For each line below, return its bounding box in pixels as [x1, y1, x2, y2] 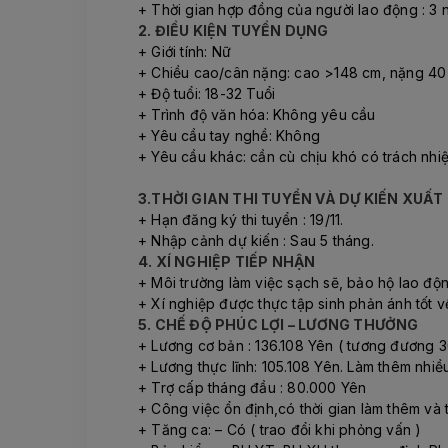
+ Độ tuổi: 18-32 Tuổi [138, 85, 276, 103]
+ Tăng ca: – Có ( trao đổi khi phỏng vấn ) [138, 421, 422, 439]
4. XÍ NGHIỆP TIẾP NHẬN [138, 253, 316, 271]
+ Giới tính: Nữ [138, 43, 231, 61]
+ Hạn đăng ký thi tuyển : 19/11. [138, 211, 344, 229]
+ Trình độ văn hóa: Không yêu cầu [138, 106, 376, 124]
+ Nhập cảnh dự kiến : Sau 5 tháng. [138, 232, 374, 250]
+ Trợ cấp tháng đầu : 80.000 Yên [138, 379, 367, 397]
